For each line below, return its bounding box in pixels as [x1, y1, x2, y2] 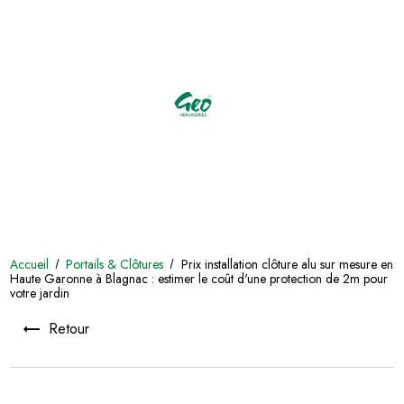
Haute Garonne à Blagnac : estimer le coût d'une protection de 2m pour [10, 269, 389, 288]
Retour [49, 317, 90, 339]
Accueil [10, 254, 50, 273]
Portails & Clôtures [66, 254, 168, 273]
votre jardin [10, 283, 70, 302]
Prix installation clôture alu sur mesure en [180, 254, 393, 273]
